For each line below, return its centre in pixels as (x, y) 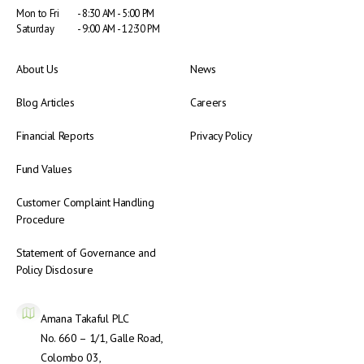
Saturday (35, 28)
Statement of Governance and (86, 252)
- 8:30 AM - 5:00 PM (116, 13)
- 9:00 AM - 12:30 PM (119, 28)
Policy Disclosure (55, 269)
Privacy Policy (221, 135)
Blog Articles (45, 102)
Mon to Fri (38, 13)
